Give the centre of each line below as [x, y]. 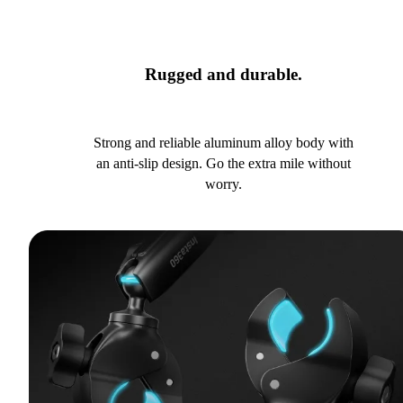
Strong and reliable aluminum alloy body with [223, 143]
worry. [223, 184]
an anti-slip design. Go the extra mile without [223, 164]
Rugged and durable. [223, 74]
